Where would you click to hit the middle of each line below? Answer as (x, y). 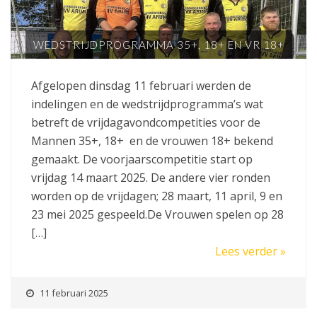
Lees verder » (250, 251)
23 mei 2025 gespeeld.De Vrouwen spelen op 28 (157, 214)
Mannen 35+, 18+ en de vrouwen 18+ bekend (152, 140)
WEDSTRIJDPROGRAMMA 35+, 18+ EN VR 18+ (158, 44)
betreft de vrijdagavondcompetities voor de (146, 122)
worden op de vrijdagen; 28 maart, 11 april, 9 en (157, 196)
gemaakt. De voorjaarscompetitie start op (142, 159)
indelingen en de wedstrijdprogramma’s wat (147, 104)
